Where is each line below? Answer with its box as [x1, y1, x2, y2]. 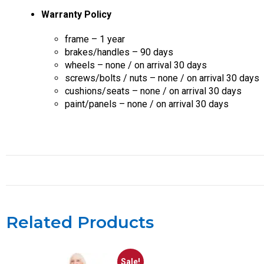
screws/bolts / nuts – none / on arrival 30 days [65, 72, 259, 84]
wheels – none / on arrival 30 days [65, 60, 207, 71]
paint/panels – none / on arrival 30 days [65, 98, 229, 110]
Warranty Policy [41, 9, 111, 20]
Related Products [6, 212, 154, 232]
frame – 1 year [65, 34, 125, 45]
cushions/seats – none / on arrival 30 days [65, 85, 242, 97]
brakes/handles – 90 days [65, 47, 173, 58]
